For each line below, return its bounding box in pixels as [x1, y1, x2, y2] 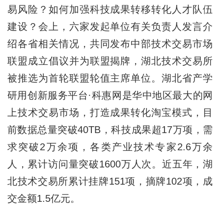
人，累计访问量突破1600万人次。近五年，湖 [7, 158, 213, 169]
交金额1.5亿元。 [7, 192, 80, 204]
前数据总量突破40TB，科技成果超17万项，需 [7, 124, 213, 135]
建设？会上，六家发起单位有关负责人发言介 [7, 21, 213, 32]
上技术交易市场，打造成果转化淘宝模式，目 [7, 107, 213, 118]
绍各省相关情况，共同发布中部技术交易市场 [7, 38, 213, 49]
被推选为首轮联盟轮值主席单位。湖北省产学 [7, 72, 213, 83]
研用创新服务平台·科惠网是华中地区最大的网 [7, 89, 213, 101]
